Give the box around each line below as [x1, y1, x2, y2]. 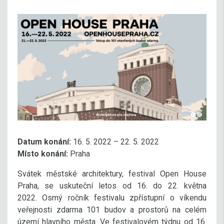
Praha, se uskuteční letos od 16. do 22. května [17, 180, 206, 190]
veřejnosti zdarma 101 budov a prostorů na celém [17, 204, 206, 214]
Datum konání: [17, 136, 71, 146]
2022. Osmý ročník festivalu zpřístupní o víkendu [17, 192, 206, 202]
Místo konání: [17, 148, 68, 158]
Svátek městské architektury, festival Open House [17, 168, 206, 178]
